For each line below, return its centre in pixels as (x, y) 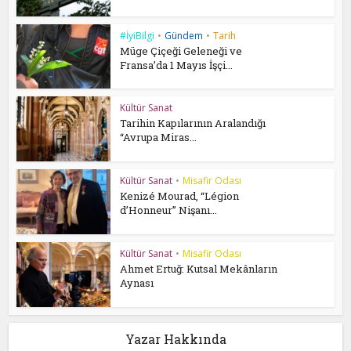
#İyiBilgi (138, 35)
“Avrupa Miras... (159, 138)
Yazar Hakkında (175, 338)
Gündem (184, 35)
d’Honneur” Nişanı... (169, 210)
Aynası (137, 282)
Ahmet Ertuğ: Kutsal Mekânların (199, 268)
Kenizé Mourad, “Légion (180, 196)
